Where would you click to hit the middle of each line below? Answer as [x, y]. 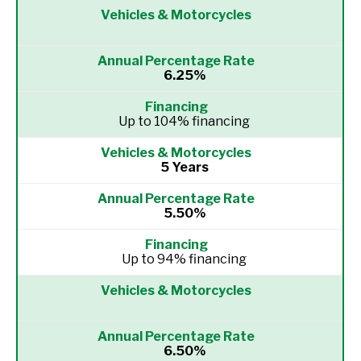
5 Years [184, 167]
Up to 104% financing [184, 121]
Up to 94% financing [184, 259]
